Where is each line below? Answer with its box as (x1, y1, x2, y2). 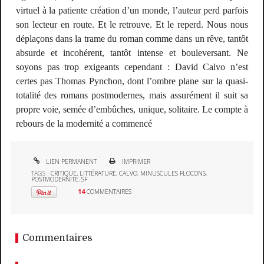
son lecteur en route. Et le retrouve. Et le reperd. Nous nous (15, 19, 249, 30)
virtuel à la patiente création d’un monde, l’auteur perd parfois (15, 5, 249, 16)
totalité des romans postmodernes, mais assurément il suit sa (15, 90, 249, 101)
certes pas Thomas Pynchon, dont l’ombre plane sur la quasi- (15, 76, 249, 87)
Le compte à (202, 104, 249, 115)
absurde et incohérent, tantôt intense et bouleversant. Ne (15, 48, 249, 58)
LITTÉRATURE (80, 169, 117, 178)
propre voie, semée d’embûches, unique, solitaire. (15, 104, 202, 115)
